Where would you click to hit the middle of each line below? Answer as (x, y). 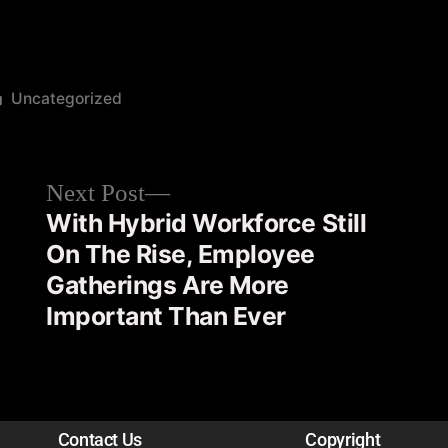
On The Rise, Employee (180, 254)
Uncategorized (66, 98)
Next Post (96, 193)
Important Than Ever (166, 316)
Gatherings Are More (167, 285)
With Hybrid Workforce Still (206, 223)
